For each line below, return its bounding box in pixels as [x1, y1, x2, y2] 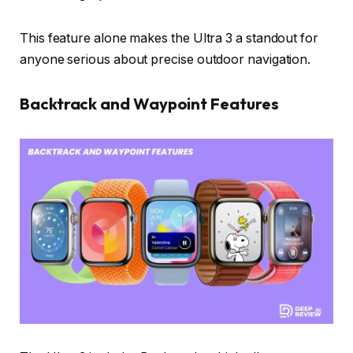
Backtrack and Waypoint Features [20, 93, 279, 113]
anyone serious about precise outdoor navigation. [20, 52, 311, 68]
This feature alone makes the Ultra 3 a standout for [20, 31, 318, 46]
